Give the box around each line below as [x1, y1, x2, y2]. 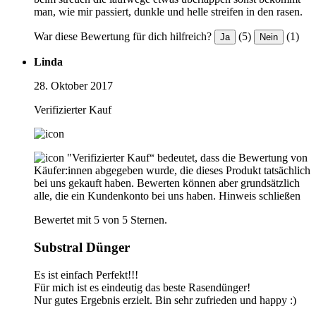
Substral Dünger [34, 240, 130, 255]
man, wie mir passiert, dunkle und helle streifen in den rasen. [34, 6, 303, 18]
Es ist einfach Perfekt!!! [34, 268, 138, 281]
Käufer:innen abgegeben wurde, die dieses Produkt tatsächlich [34, 164, 310, 177]
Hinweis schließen [219, 190, 300, 202]
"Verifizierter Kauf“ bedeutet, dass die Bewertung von [67, 152, 308, 164]
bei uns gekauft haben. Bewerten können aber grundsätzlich [34, 177, 300, 190]
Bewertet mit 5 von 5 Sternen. [34, 214, 167, 226]
